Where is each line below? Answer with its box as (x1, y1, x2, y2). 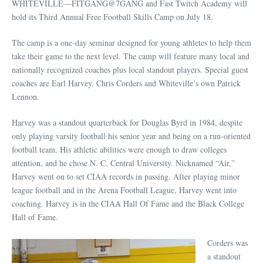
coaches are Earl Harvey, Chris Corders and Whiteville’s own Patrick (12, 77, 241, 89)
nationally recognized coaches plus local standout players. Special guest (12, 64, 248, 76)
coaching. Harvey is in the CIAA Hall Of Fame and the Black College (12, 198, 244, 210)
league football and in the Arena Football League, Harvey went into (12, 184, 237, 196)
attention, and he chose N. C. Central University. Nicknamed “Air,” (12, 157, 235, 169)
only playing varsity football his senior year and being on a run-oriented (12, 130, 251, 142)
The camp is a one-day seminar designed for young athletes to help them (12, 37, 251, 49)
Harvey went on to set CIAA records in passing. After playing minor (12, 171, 240, 183)
